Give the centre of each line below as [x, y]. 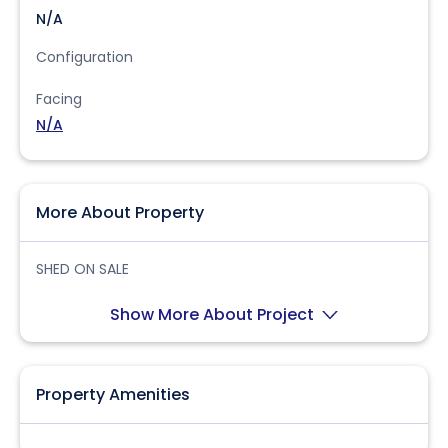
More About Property [120, 212]
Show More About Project [214, 314]
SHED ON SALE [82, 269]
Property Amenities [113, 394]
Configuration [84, 57]
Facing [59, 99]
